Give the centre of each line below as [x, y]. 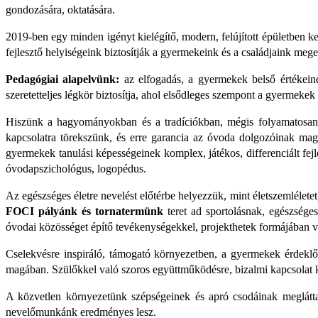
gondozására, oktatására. [60, 10]
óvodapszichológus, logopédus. [76, 169]
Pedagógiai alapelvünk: [63, 79]
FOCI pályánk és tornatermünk [84, 212]
